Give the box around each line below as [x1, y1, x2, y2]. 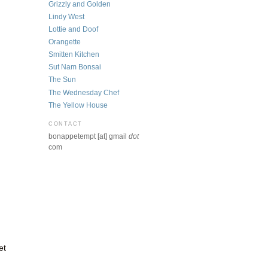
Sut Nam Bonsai [48, 63, 101, 72]
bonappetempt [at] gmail [48, 132, 129, 141]
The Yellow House [48, 100, 108, 109]
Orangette [48, 38, 81, 47]
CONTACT [48, 120, 83, 127]
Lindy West [48, 13, 84, 22]
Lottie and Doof [48, 25, 98, 34]
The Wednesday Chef [48, 88, 119, 97]
